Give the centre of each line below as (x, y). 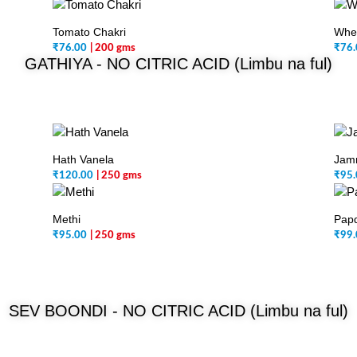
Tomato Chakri (90, 32)
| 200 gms (113, 48)
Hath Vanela (84, 159)
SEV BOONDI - (66, 311)
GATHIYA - (66, 64)
